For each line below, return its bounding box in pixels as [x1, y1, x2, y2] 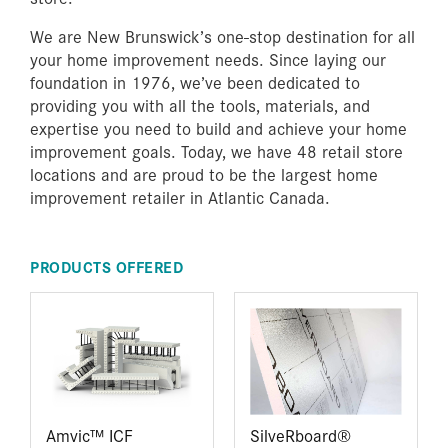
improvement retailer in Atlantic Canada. [30, 185, 330, 209]
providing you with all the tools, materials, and [30, 93, 370, 117]
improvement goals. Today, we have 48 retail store [30, 139, 403, 163]
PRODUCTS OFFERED [30, 255, 183, 278]
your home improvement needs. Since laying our [30, 47, 386, 71]
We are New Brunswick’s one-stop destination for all [30, 24, 415, 48]
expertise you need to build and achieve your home [30, 116, 407, 140]
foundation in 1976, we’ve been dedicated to [30, 70, 360, 94]
